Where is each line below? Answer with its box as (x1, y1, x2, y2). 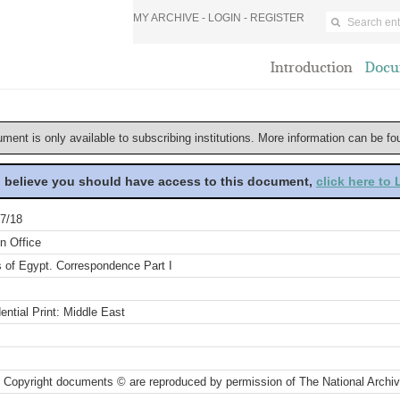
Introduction (271, 59, 353, 76)
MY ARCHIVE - (133, 12, 208, 24)
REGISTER (250, 12, 304, 24)
